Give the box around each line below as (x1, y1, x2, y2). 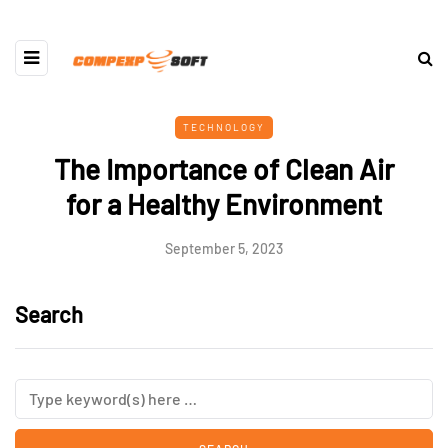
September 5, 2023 (165, 240, 283, 257)
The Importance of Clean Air (54, 152, 394, 186)
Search (15, 301, 83, 327)
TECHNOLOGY (183, 121, 265, 133)
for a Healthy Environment (66, 187, 382, 221)
